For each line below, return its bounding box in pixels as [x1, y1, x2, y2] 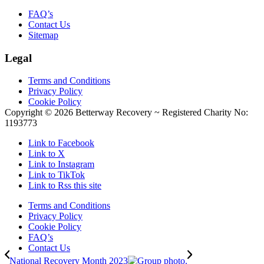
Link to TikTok [28, 170, 85, 180]
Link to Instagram [28, 159, 94, 170]
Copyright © [5, 107, 54, 118]
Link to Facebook [28, 138, 94, 148]
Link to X [28, 148, 65, 159]
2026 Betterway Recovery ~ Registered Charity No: [54, 107, 248, 118]
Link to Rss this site [28, 180, 101, 191]
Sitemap [28, 29, 58, 40]
